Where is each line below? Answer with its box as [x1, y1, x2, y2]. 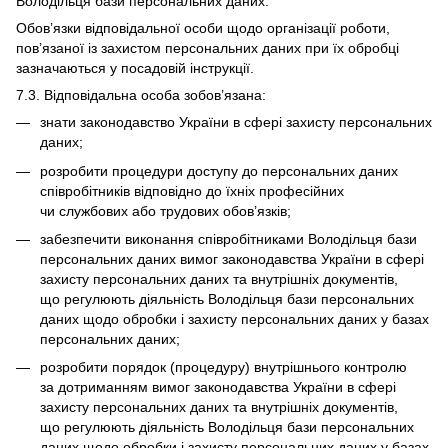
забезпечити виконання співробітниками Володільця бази [40, 231, 417, 248]
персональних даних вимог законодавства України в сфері [40, 251, 424, 268]
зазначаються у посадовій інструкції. [16, 60, 254, 77]
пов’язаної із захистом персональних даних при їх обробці [16, 40, 399, 57]
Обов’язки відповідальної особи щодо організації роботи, [16, 20, 390, 37]
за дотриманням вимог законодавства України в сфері [40, 379, 396, 396]
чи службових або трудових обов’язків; [40, 202, 291, 219]
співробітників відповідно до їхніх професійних [40, 182, 344, 199]
